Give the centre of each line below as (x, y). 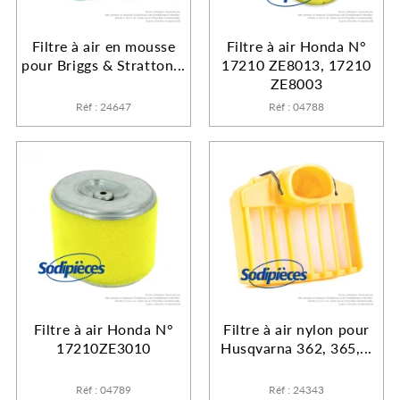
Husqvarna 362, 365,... (296, 347)
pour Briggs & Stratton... (104, 64)
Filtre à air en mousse (104, 46)
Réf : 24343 (296, 389)
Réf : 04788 (296, 106)
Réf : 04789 (104, 389)
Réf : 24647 (104, 106)
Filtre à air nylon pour (296, 329)
